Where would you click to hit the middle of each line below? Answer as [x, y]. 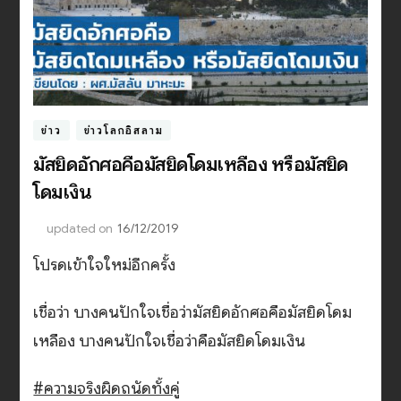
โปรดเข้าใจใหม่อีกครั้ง [105, 264]
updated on [80, 228]
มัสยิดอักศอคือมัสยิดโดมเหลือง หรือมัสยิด [191, 164]
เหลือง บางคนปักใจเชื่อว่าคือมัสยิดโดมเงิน [170, 341]
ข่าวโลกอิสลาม [124, 130]
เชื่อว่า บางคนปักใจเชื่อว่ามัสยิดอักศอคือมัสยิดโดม [193, 312]
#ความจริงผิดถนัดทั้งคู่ [107, 388]
